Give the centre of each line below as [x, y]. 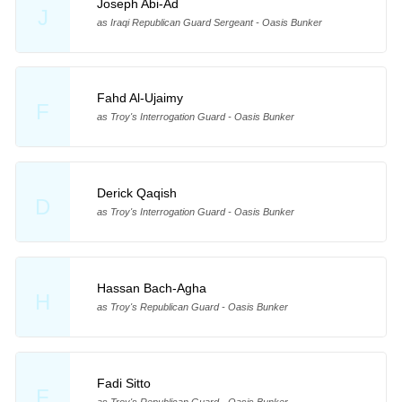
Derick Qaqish [136, 193]
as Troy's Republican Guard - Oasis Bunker [192, 307]
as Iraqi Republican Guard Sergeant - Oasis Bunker [209, 22]
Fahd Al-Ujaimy [140, 98]
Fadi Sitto [123, 384]
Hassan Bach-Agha [151, 288]
